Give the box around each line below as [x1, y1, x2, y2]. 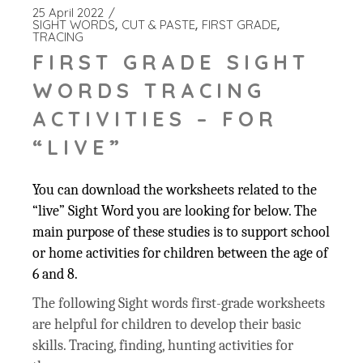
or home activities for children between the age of [32, 245, 329, 263]
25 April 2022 [32, 5, 105, 21]
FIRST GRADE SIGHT [32, 49, 310, 75]
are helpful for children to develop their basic [32, 316, 302, 334]
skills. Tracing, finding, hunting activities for [32, 337, 294, 355]
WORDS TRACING [32, 78, 267, 104]
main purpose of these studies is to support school [32, 224, 331, 241]
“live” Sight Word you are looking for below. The [32, 203, 318, 220]
